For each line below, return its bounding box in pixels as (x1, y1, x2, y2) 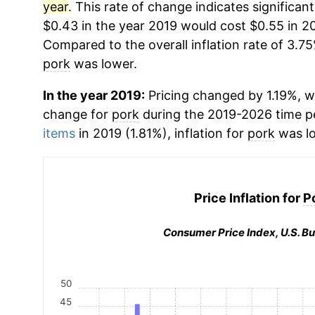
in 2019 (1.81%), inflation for (75, 126, 247, 141)
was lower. (70, 56, 137, 71)
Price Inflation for (193, 190, 303, 205)
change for (42, 107, 112, 122)
